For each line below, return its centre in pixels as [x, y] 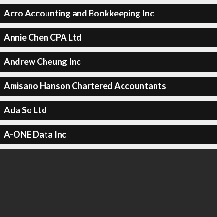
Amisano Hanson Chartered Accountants [85, 86]
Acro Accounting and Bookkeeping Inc [79, 13]
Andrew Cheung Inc [42, 62]
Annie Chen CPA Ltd [43, 37]
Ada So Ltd [25, 110]
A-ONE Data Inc [35, 134]
